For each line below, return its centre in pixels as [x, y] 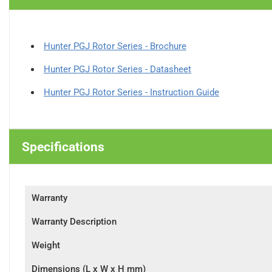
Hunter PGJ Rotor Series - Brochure [115, 46]
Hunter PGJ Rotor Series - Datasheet [117, 69]
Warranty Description [74, 222]
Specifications [63, 147]
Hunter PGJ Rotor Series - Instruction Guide [131, 92]
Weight [46, 245]
